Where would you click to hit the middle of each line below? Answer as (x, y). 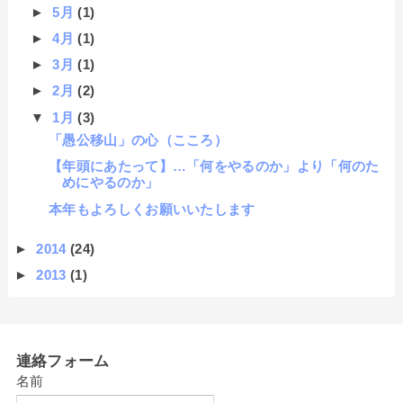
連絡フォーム (63, 361)
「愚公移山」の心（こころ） (138, 140)
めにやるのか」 (110, 183)
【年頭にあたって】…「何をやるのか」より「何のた (214, 166)
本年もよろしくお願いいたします (152, 209)
